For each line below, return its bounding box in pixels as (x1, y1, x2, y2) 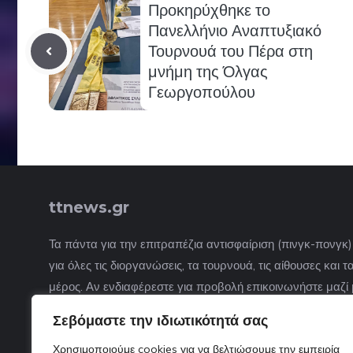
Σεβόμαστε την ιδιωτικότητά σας (53, 311, 268, 329)
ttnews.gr (49, 198, 129, 217)
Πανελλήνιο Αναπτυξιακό (148, 21, 321, 41)
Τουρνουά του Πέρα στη (148, 42, 313, 61)
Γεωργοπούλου (148, 83, 255, 102)
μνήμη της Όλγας (148, 62, 268, 82)
